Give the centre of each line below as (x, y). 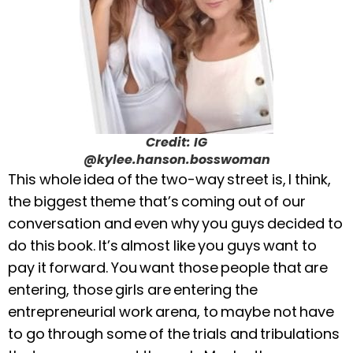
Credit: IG (176, 142)
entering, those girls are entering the (133, 289)
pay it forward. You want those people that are (168, 267)
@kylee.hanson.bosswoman (176, 159)
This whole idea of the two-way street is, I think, (169, 179)
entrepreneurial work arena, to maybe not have (171, 311)
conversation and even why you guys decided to (175, 223)
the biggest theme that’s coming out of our (157, 201)
